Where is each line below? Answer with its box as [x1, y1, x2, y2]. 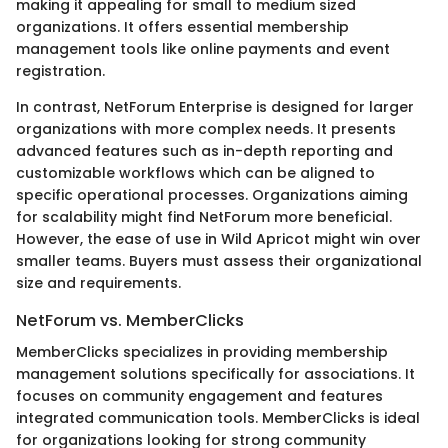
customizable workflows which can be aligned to [16, 163, 375, 184]
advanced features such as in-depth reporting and [16, 141, 393, 162]
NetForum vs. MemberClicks [16, 309, 244, 333]
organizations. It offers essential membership [16, 17, 349, 38]
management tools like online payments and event [16, 39, 390, 60]
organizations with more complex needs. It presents [16, 119, 396, 140]
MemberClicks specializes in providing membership [16, 342, 388, 363]
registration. [16, 61, 105, 82]
